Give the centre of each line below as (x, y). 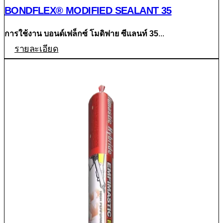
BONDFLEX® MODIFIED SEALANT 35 (88, 10)
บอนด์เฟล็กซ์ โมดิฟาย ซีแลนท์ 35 (101, 33)
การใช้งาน (23, 33)
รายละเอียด (37, 49)
